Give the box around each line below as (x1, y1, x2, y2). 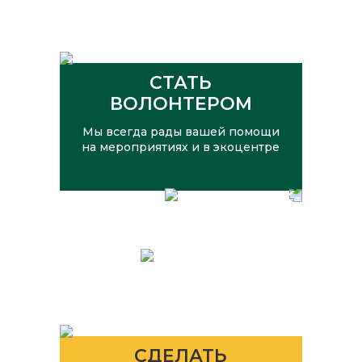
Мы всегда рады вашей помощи (82, 124, 280, 140)
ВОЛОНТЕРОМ (109, 93, 252, 116)
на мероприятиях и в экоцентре (82, 140, 280, 155)
